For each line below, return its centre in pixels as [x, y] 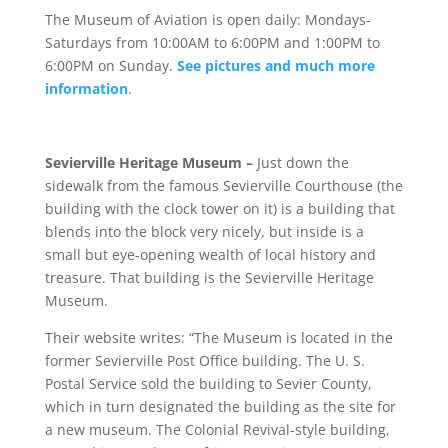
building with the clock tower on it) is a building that [219, 208]
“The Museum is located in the [290, 337]
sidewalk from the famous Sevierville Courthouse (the [223, 185]
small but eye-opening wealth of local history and [210, 254]
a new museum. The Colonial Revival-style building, [217, 429]
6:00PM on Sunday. [110, 65]
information [86, 88]
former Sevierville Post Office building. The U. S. [204, 360]
